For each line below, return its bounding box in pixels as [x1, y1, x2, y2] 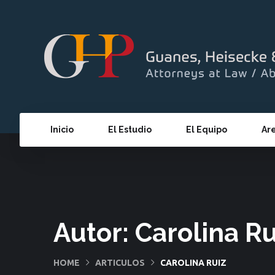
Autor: [53, 217, 135, 248]
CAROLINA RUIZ [160, 257, 227, 268]
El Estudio [108, 125, 152, 134]
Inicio [50, 125, 74, 134]
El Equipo [186, 125, 227, 134]
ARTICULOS [95, 257, 145, 268]
